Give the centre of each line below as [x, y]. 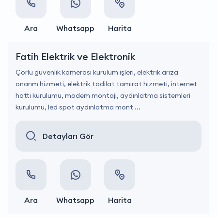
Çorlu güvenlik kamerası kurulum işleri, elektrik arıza [97, 72]
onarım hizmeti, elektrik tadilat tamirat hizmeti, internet [106, 84]
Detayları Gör [68, 136]
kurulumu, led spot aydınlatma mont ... [78, 107]
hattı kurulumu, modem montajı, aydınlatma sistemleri [103, 95]
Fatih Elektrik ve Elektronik [75, 56]
